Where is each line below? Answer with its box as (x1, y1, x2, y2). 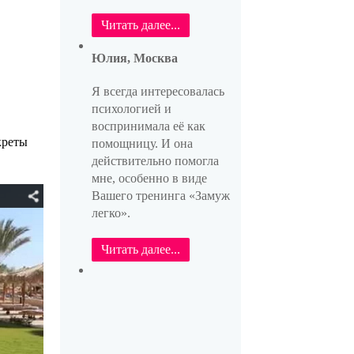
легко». (91, 206, 130, 220)
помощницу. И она (91, 137, 193, 151)
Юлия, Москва (91, 51, 178, 66)
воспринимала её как (91, 119, 205, 134)
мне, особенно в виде (91, 171, 207, 186)
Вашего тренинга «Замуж (91, 189, 230, 203)
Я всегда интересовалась (91, 85, 224, 99)
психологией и (91, 102, 171, 116)
